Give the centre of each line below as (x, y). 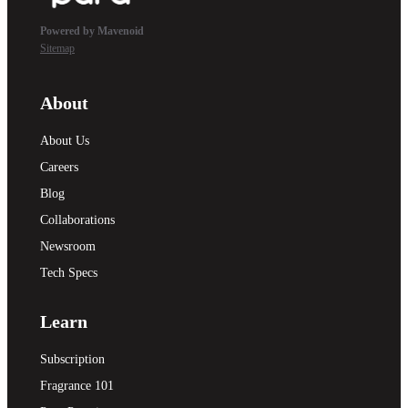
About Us (65, 141)
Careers (59, 167)
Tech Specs (69, 273)
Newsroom (68, 246)
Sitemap (57, 48)
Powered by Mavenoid (92, 31)
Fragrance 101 (77, 386)
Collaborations (77, 220)
